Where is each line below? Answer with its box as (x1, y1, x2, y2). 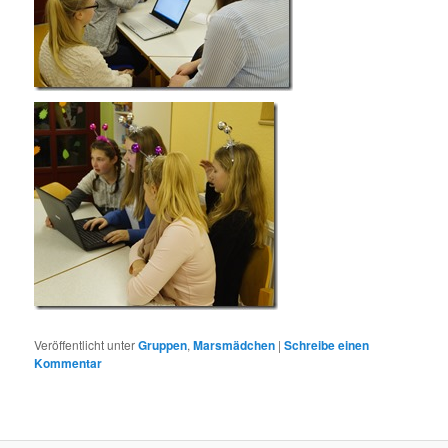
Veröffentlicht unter (34, 335, 136, 353)
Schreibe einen (284, 335, 370, 354)
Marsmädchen (193, 335, 276, 354)
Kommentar (34, 353, 103, 372)
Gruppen (138, 335, 188, 354)
